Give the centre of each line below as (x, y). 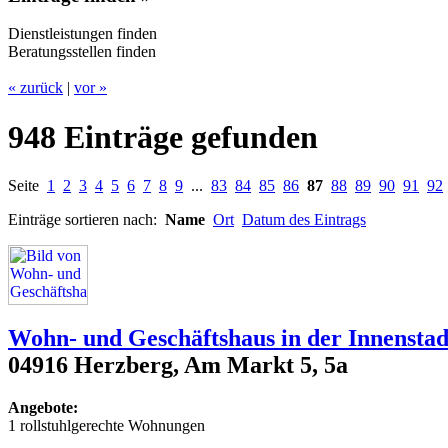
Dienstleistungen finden (82, 34)
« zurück (35, 88)
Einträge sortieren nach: (86, 220)
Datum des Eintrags (304, 220)
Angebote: (43, 408)
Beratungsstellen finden (82, 52)
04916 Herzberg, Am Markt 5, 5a (178, 365)
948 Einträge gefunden (163, 136)
